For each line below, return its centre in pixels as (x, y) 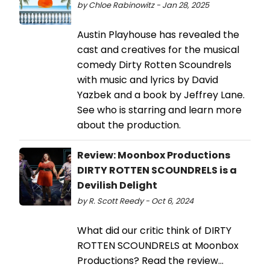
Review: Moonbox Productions (154, 155)
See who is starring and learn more (159, 110)
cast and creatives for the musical (158, 50)
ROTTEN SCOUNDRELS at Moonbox (158, 246)
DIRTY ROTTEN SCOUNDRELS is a (157, 171)
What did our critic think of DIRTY (154, 231)
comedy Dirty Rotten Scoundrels (154, 65)
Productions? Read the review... (150, 261)
